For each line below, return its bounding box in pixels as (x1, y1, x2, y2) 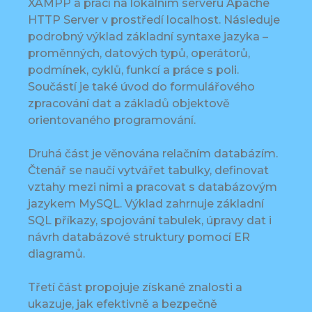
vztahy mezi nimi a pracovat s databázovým (28, 180, 277, 194)
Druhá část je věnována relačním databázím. (28, 147, 278, 161)
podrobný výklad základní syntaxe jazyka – (28, 30, 268, 44)
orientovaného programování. (28, 114, 196, 127)
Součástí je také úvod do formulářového (28, 80, 255, 94)
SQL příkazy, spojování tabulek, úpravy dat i (28, 214, 272, 228)
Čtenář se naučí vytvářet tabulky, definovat (28, 164, 269, 178)
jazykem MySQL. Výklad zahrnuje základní (28, 197, 264, 211)
